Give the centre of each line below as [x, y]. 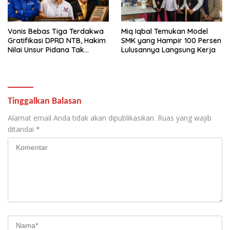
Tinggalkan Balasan [45, 102]
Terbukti [22, 59]
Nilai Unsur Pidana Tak [46, 50]
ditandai [22, 129]
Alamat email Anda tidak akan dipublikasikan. [82, 118]
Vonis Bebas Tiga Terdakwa [56, 32]
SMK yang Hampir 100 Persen [171, 41]
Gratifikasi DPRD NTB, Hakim [57, 41]
